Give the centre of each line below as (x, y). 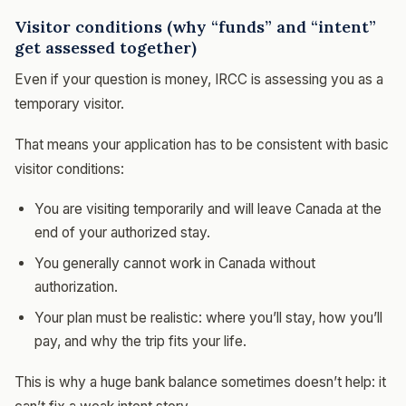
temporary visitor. (69, 103)
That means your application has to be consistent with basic (202, 144)
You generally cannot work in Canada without (175, 263)
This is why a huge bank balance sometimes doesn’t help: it (200, 382)
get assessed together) (106, 47)
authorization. (76, 286)
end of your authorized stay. (122, 232)
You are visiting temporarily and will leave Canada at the (208, 208)
